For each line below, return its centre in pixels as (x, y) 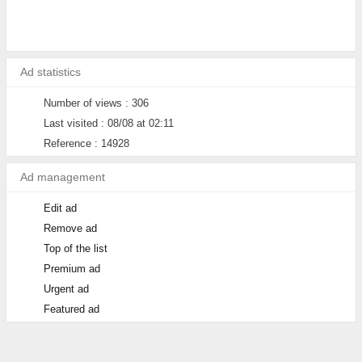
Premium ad (72, 269)
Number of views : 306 (96, 103)
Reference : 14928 (86, 143)
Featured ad (71, 309)
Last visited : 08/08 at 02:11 (108, 123)
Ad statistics (51, 72)
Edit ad (60, 208)
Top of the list (75, 248)
